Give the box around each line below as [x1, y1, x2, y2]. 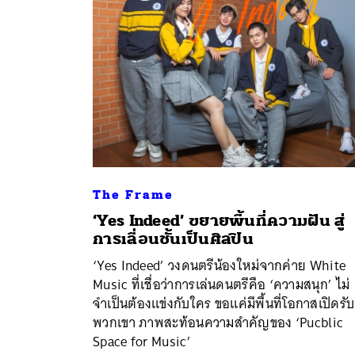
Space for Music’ [93, 329, 191, 353]
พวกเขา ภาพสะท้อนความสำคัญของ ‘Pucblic [93, 310, 344, 334]
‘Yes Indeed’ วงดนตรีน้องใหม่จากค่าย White [93, 253, 346, 277]
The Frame [93, 186, 174, 203]
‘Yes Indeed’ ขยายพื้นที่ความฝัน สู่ [93, 210, 345, 231]
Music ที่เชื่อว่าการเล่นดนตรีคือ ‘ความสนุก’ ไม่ [93, 272, 350, 296]
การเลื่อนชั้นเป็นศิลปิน [93, 228, 254, 249]
